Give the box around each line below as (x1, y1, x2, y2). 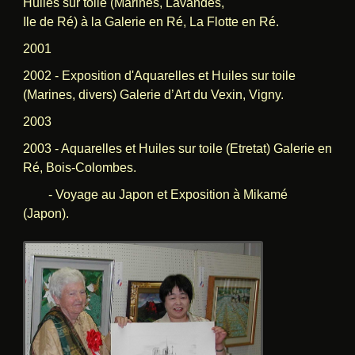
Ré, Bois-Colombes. (22, 160, 136, 174)
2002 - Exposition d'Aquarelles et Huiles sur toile (22, 68, 296, 82)
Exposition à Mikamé (170, 187, 288, 201)
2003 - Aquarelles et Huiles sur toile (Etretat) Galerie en (22, 141, 332, 155)
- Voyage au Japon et (22, 187, 170, 201)
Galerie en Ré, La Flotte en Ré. (104, 14, 279, 29)
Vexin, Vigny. (210, 87, 284, 101)
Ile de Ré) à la (22, 14, 105, 29)
